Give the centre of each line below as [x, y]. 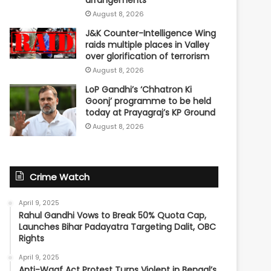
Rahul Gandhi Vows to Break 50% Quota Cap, [113, 216]
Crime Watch [60, 177]
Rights [32, 239]
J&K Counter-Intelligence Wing [151, 34]
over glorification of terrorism [148, 57]
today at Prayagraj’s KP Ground [151, 113]
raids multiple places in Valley [148, 45]
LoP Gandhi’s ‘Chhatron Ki [139, 90]
